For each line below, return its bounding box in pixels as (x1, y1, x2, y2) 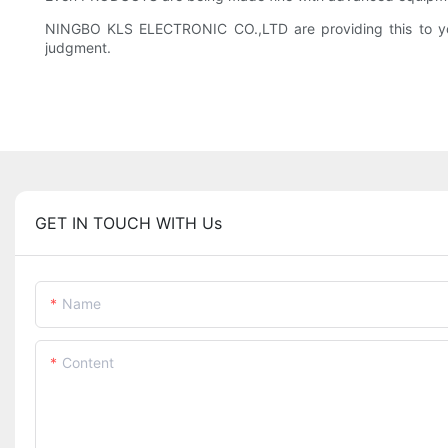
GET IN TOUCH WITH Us (35, 213, 222, 234)
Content (62, 354, 114, 372)
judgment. (45, 39, 111, 57)
